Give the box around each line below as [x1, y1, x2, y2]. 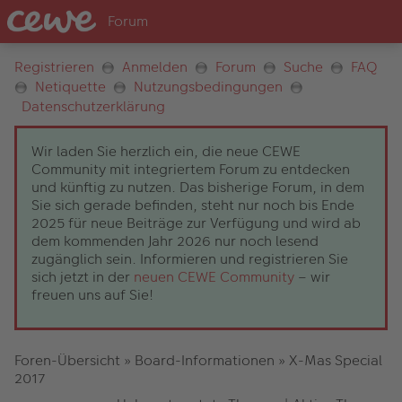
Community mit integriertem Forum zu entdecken [31, 159, 350, 180]
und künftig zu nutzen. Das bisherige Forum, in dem [31, 177, 364, 198]
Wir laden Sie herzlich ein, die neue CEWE [31, 141, 301, 162]
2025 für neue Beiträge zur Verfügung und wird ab [31, 213, 361, 234]
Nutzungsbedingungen [134, 76, 283, 98]
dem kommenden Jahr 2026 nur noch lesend [31, 231, 319, 252]
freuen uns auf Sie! [31, 284, 153, 306]
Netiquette [35, 76, 106, 98]
